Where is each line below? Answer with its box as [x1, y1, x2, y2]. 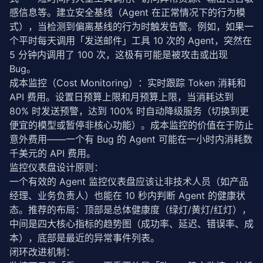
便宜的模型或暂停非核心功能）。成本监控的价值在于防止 [9, 119, 254, 131]
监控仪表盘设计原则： [9, 161, 103, 173]
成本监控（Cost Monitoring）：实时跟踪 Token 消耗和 [9, 77, 246, 89]
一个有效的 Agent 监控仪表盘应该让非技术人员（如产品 [9, 176, 248, 187]
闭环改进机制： [9, 246, 75, 258]
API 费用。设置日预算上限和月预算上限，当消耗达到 [9, 91, 234, 103]
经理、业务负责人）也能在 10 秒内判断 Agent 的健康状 [9, 190, 245, 201]
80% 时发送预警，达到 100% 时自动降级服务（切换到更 [9, 105, 249, 117]
